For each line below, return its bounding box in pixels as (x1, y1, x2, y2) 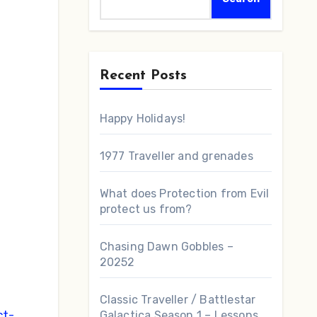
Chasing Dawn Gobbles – (99, 240, 234, 253)
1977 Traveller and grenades (99, 149, 253, 163)
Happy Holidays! (99, 112, 186, 125)
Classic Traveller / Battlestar (99, 293, 256, 306)
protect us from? (99, 202, 192, 216)
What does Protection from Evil (99, 187, 270, 200)
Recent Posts (99, 69, 187, 83)
